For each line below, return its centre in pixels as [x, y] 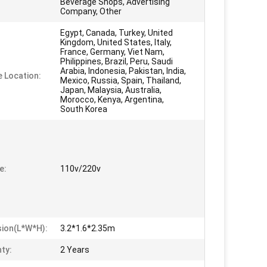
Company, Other [91, 11]
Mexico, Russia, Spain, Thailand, [121, 80]
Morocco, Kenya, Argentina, [112, 100]
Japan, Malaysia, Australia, [111, 90]
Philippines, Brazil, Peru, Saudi [117, 61]
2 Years [75, 250]
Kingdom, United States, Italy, [116, 42]
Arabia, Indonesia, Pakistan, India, [123, 71]
